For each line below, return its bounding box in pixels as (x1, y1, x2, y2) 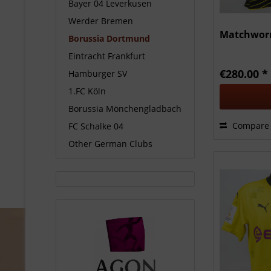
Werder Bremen (68, 15, 133, 27)
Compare (230, 120, 270, 132)
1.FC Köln (68, 85, 106, 97)
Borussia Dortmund (68, 33, 150, 44)
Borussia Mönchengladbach (68, 103, 181, 114)
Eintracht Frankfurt (68, 50, 145, 62)
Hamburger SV (68, 68, 127, 79)
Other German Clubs (68, 138, 152, 149)
